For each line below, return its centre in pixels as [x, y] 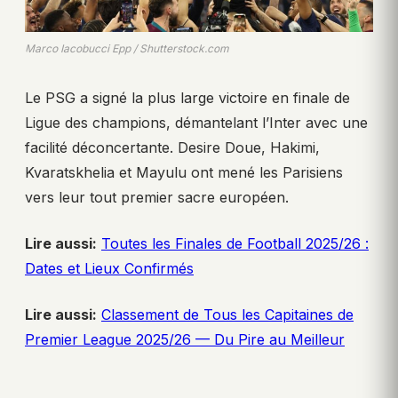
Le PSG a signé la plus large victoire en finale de [187, 98]
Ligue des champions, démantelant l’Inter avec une [196, 123]
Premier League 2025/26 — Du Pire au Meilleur [185, 340]
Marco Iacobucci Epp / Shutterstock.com [127, 49]
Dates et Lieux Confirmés [109, 269]
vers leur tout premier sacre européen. [157, 198]
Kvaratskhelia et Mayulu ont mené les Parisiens [184, 173]
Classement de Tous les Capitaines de [227, 315]
